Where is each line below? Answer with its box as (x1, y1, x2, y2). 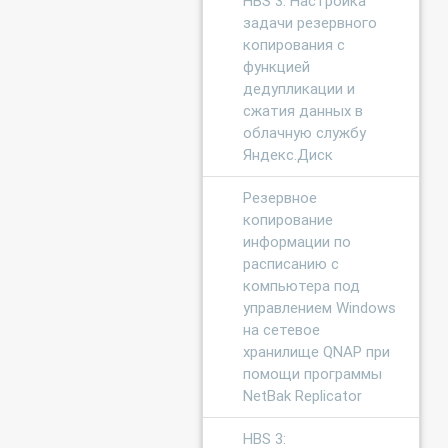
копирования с (243, 34, 346, 54)
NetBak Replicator (243, 385, 363, 405)
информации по (243, 231, 352, 251)
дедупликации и (243, 78, 356, 98)
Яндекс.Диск (243, 144, 334, 164)
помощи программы (243, 363, 383, 383)
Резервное (243, 187, 318, 207)
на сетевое (243, 319, 321, 339)
